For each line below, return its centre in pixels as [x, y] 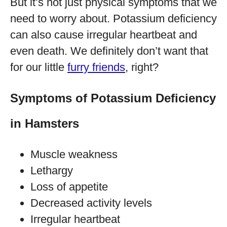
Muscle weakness [74, 154]
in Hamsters [45, 123]
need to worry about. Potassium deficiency [113, 18]
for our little [39, 67]
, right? [142, 67]
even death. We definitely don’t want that [109, 51]
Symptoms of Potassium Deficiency [113, 98]
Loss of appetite [69, 187]
